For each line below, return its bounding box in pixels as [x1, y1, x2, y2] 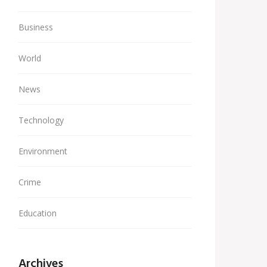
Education [18, 207, 57, 219]
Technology [18, 114, 64, 126]
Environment [18, 145, 67, 157]
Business [18, 21, 53, 33]
